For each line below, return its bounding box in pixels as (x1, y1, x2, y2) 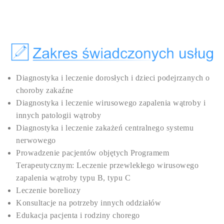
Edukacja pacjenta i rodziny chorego (16, 211, 140, 220)
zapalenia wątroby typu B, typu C (16, 173, 131, 182)
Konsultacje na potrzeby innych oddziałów (16, 198, 161, 207)
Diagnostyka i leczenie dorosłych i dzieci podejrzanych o (16, 73, 210, 82)
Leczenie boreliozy (16, 186, 81, 195)
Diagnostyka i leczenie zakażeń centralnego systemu (16, 123, 194, 132)
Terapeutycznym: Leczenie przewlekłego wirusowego (16, 161, 199, 170)
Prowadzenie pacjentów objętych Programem (16, 148, 169, 157)
